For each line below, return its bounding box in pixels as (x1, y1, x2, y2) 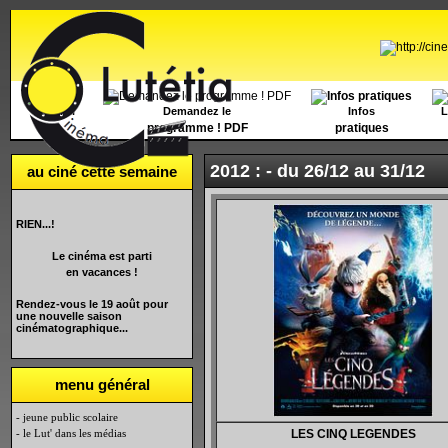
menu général (54, 376, 150, 393)
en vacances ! (66, 266, 138, 278)
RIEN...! (16, 218, 55, 230)
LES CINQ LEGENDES (290, 427, 416, 441)
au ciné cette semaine (27, 163, 177, 180)
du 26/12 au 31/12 (277, 161, 425, 181)
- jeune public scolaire (16, 411, 118, 423)
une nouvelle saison (16, 310, 122, 322)
